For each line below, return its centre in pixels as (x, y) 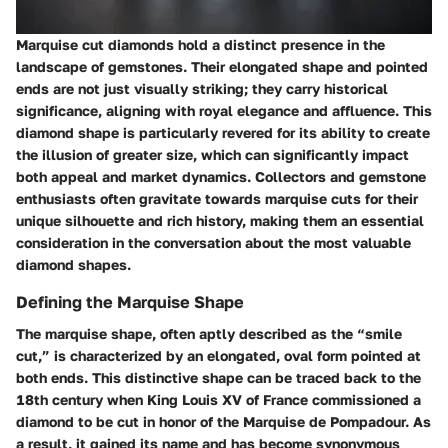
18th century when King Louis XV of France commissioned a (218, 400)
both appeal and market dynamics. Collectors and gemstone (221, 177)
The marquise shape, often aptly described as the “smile (209, 334)
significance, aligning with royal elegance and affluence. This (224, 111)
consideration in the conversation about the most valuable (213, 243)
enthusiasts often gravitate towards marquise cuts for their (217, 199)
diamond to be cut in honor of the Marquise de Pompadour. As (223, 422)
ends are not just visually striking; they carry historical (202, 89)
